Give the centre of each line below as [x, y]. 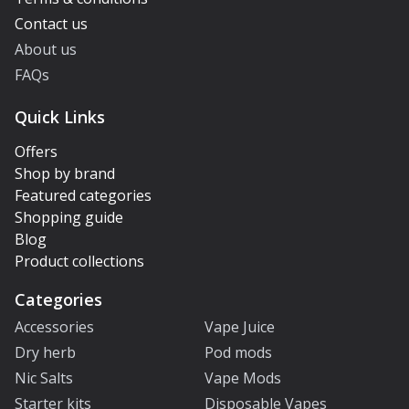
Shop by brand [65, 173]
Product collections [79, 261]
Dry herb [45, 352]
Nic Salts [44, 378]
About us [46, 49]
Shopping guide [69, 217]
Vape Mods [243, 378]
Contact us [51, 24]
